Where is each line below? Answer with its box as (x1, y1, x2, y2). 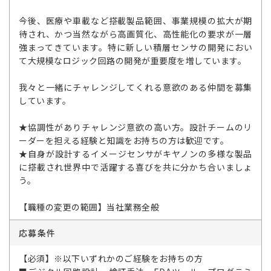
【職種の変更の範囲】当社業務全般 (19, 200, 159, 213)
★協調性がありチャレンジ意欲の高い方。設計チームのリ (19, 120, 252, 133)
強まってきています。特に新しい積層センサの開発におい (19, 41, 252, 53)
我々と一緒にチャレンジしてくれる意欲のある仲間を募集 (19, 80, 252, 93)
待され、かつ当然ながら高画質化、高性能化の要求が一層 (19, 27, 252, 40)
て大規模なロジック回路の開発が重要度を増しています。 (19, 54, 246, 67)
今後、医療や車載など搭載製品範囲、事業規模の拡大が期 (19, 14, 252, 27)
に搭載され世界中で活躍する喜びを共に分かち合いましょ (19, 160, 252, 173)
